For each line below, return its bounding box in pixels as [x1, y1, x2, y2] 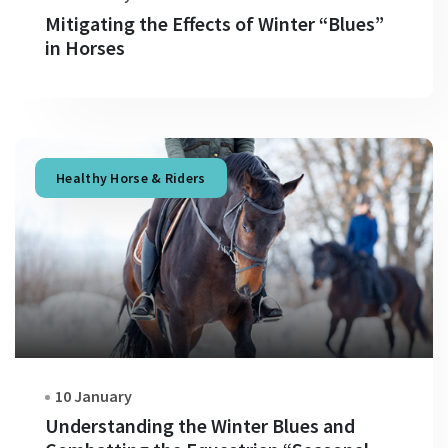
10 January [55, 386, 132, 406]
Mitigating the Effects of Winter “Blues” [45, 11, 384, 36]
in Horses [45, 35, 125, 60]
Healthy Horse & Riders [56, 169, 206, 187]
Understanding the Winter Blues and [45, 413, 355, 438]
